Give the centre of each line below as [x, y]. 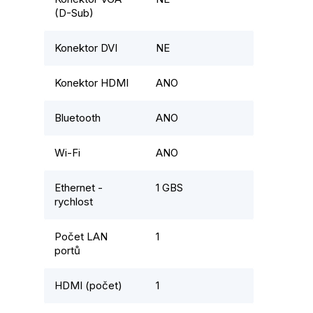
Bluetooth [78, 118]
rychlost [74, 202]
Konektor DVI [86, 48]
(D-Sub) [74, 13]
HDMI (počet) [88, 286]
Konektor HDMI [92, 83]
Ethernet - [79, 188]
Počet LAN [81, 237]
